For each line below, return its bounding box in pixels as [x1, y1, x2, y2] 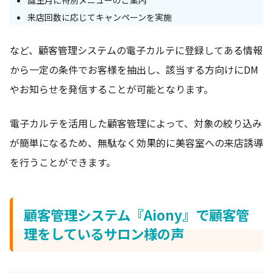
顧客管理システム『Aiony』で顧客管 [23, 205, 249, 225]
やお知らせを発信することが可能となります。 [10, 82, 213, 97]
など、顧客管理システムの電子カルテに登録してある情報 [10, 43, 263, 58]
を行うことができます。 [10, 155, 116, 170]
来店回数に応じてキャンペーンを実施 [27, 10, 172, 23]
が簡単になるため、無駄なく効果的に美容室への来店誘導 [10, 135, 263, 151]
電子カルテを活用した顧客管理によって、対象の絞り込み [10, 116, 262, 131]
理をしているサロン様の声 [23, 224, 184, 244]
